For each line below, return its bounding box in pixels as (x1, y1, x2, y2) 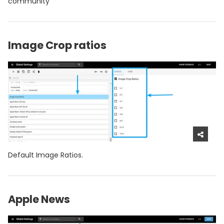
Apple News (8, 192, 70, 207)
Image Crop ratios (8, 37, 106, 52)
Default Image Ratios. (8, 150, 83, 160)
